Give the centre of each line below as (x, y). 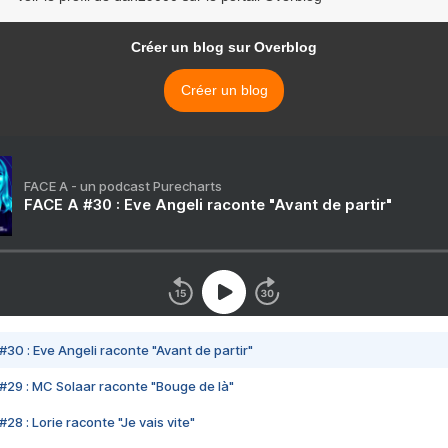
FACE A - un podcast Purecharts (123, 186)
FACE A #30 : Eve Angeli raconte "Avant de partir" (208, 205)
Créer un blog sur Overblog (224, 47)
